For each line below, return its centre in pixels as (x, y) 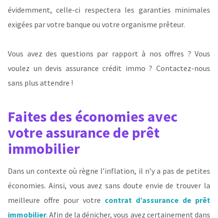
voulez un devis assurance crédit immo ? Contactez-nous (109, 68)
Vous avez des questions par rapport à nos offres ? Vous (109, 53)
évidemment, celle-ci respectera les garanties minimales (109, 9)
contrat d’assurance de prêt (157, 200)
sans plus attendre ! (40, 82)
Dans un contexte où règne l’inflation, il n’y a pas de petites (109, 171)
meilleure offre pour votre (56, 200)
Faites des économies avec (93, 117)
